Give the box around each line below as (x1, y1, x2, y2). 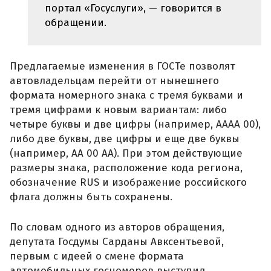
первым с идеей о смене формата (10, 249, 184, 263)
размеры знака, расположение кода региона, (10, 162, 243, 175)
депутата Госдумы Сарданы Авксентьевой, (10, 235, 224, 248)
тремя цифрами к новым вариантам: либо (10, 103, 227, 117)
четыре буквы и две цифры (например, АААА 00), (10, 118, 261, 131)
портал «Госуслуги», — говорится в (45, 1, 221, 15)
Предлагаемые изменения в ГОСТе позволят (10, 60, 235, 73)
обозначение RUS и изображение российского (10, 176, 247, 189)
